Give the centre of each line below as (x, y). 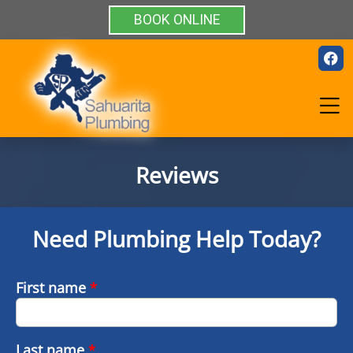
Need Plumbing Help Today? (176, 239)
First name (53, 288)
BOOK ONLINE (176, 20)
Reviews (176, 175)
